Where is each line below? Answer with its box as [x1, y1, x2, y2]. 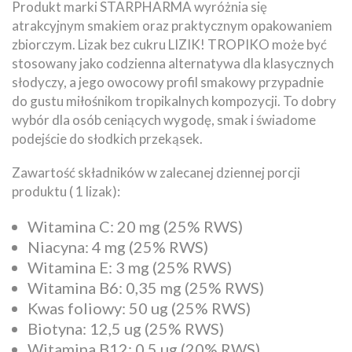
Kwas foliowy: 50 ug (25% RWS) [27, 298, 251, 317]
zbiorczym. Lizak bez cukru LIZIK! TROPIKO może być [12, 35, 327, 53]
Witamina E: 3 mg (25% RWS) [27, 257, 232, 277]
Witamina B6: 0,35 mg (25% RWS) [27, 277, 264, 297]
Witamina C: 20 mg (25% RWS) [27, 216, 243, 236]
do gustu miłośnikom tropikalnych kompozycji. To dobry [12, 92, 336, 109]
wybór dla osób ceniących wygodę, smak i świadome [12, 111, 316, 128]
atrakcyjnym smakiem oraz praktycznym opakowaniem [12, 16, 332, 34]
